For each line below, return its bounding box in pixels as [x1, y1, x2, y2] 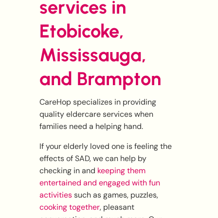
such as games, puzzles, [72, 190, 158, 200]
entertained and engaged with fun [39, 178, 160, 188]
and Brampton [39, 68, 161, 91]
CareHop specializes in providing [39, 97, 156, 108]
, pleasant [99, 202, 134, 213]
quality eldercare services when [39, 109, 153, 120]
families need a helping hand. [39, 121, 143, 132]
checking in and [39, 165, 97, 176]
